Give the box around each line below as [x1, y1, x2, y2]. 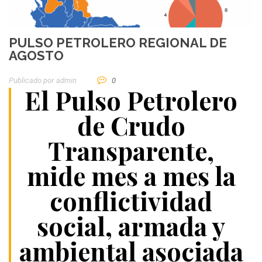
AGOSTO [9, 48, 64, 64]
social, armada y [37, 209, 225, 243]
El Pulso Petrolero [25, 83, 237, 118]
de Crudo [77, 108, 185, 143]
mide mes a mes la [26, 158, 236, 193]
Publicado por [9, 76, 54, 85]
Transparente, [48, 133, 214, 168]
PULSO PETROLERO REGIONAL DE [9, 35, 227, 51]
